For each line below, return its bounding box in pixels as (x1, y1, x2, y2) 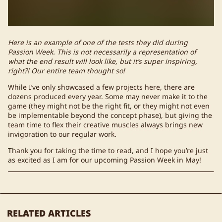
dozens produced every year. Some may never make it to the (8, 92, 208, 102)
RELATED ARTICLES (7, 207, 91, 220)
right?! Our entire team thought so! (8, 66, 125, 76)
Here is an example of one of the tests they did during (8, 38, 188, 48)
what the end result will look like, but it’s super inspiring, (8, 56, 197, 66)
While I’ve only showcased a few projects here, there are (8, 82, 195, 92)
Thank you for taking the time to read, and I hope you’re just (8, 146, 208, 156)
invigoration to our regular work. (8, 129, 116, 139)
